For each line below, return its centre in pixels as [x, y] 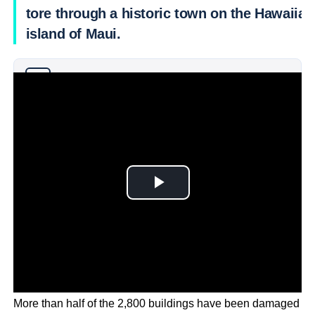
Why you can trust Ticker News [116, 80]
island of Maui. [73, 34]
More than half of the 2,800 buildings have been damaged [156, 303]
